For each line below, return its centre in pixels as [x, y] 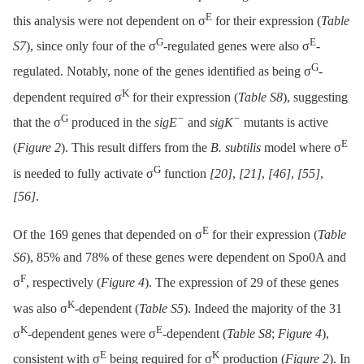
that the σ [37, 123]
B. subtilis [236, 148]
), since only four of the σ [91, 46]
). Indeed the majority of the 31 [263, 309]
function [185, 174]
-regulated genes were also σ [236, 46]
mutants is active [284, 123]
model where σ [301, 148]
